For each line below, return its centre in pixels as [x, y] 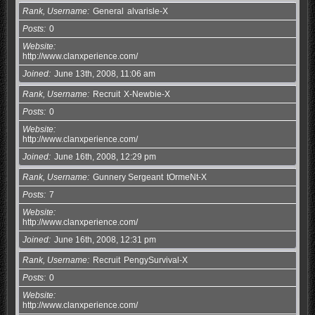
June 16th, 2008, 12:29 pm [105, 156]
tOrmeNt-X [186, 177]
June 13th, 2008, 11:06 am [104, 73]
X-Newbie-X [147, 94]
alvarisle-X [147, 11]
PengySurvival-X [155, 260]
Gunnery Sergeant [128, 177]
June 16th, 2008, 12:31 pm [105, 239]
